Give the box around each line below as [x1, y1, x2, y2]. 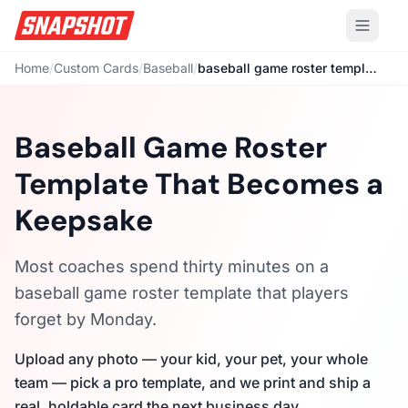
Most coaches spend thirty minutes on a [15, 257, 329, 276]
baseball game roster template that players [15, 283, 349, 302]
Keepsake [15, 201, 153, 240]
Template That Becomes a [15, 165, 383, 203]
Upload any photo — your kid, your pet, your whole [15, 350, 368, 368]
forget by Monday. [15, 310, 157, 329]
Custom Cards [54, 60, 138, 76]
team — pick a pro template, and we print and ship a [15, 373, 371, 392]
